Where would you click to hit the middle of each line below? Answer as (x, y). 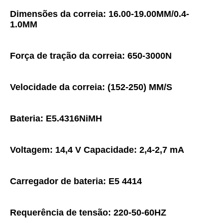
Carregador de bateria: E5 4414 (76, 181)
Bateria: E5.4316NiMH (56, 119)
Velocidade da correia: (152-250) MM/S (91, 87)
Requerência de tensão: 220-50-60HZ (88, 213)
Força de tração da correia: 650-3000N (91, 56)
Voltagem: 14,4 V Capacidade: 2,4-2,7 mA (97, 150)
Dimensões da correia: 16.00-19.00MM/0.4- (100, 14)
